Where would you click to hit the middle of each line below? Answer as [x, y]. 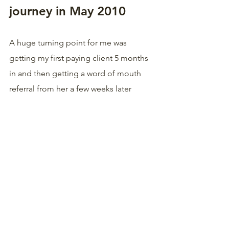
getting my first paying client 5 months [80, 58]
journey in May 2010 [67, 11]
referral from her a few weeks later [71, 89]
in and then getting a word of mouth [76, 73]
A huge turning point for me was [69, 43]
